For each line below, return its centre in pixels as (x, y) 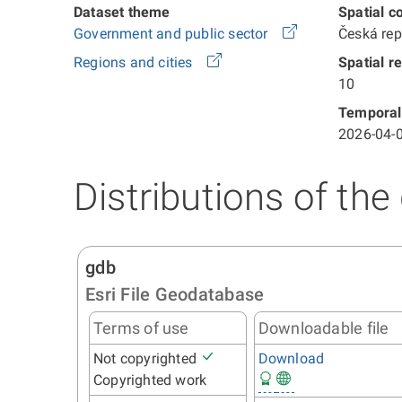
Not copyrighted (147, 358)
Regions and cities (135, 62)
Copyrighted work (150, 380)
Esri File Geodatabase (175, 294)
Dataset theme (122, 12)
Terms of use (141, 328)
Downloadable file (323, 328)
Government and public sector (173, 34)
